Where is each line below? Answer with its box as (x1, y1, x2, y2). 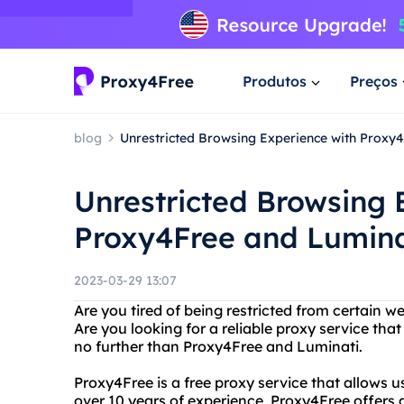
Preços (350, 71, 398, 90)
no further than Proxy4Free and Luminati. (74, 337, 363, 355)
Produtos (243, 71, 307, 90)
